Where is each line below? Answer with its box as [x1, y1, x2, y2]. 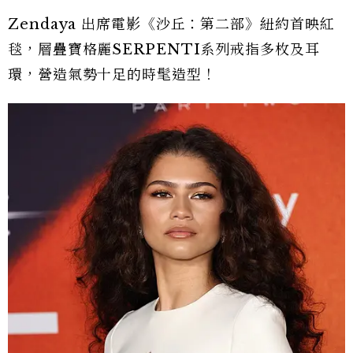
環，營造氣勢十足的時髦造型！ [8, 65, 217, 84]
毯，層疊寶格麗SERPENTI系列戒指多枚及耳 [8, 40, 320, 58]
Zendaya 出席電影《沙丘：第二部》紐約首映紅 [8, 15, 335, 33]
